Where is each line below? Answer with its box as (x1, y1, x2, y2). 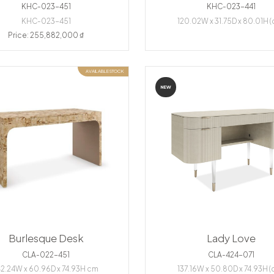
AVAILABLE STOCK (86, 68, 124, 75)
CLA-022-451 (22, 250, 70, 259)
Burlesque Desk (8, 232, 84, 245)
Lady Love (206, 232, 256, 245)
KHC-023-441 (206, 2, 256, 12)
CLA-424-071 (207, 250, 254, 259)
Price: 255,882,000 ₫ (7, 30, 84, 40)
